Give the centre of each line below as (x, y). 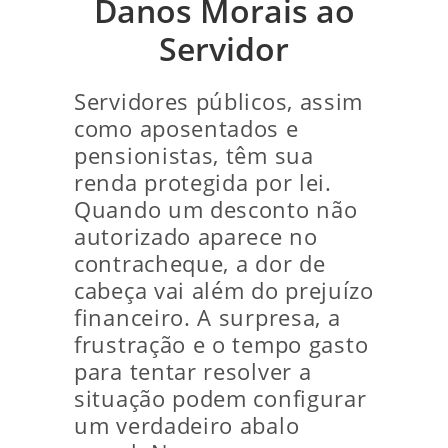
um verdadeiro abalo (187, 425)
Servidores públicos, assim (219, 101)
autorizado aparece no (196, 236)
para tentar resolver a (193, 371)
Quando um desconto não (216, 209)
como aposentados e (186, 128)
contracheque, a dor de (200, 263)
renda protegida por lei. (203, 182)
